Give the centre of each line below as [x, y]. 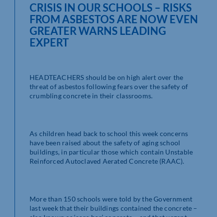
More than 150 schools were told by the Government [111, 199]
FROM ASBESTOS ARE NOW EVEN [114, 19]
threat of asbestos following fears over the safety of [109, 86]
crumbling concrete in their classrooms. [91, 95]
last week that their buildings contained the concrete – [114, 208]
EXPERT [49, 42]
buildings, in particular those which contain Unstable [111, 152]
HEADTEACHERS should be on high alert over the [107, 77]
